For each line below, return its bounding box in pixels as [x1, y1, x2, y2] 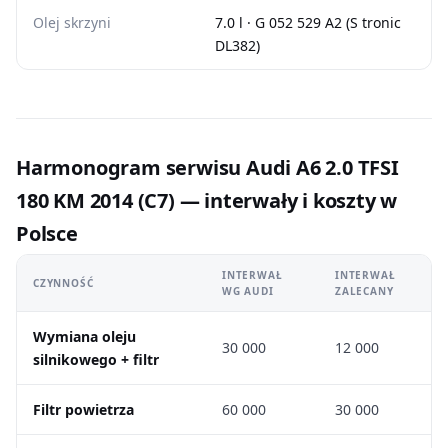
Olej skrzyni [33, 13, 111, 32]
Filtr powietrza [33, 400, 134, 419]
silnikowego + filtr [33, 350, 159, 369]
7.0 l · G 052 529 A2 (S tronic [215, 13, 401, 32]
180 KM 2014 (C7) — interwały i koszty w [16, 187, 398, 214]
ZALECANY [335, 284, 394, 298]
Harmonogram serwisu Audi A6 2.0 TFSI [16, 154, 399, 181]
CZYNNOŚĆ [33, 276, 94, 290]
